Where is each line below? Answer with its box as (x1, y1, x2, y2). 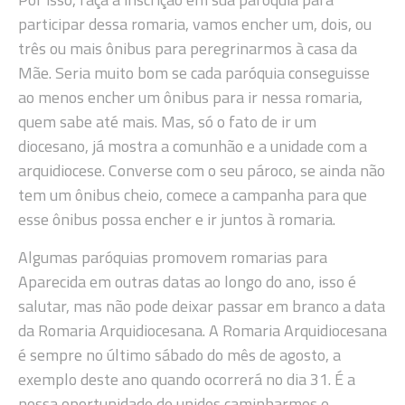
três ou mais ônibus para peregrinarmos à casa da (18, 36, 357, 61)
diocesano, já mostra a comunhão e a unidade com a (18, 134, 367, 159)
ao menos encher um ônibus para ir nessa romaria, (18, 85, 363, 110)
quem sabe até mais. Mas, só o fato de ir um (18, 109, 316, 135)
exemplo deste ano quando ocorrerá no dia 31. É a (18, 366, 355, 391)
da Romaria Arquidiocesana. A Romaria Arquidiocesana (18, 317, 387, 343)
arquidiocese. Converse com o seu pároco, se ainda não (18, 158, 385, 184)
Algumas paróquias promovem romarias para (18, 244, 327, 269)
